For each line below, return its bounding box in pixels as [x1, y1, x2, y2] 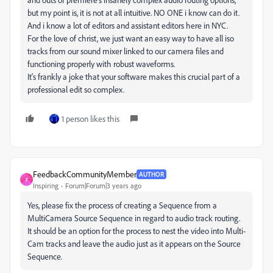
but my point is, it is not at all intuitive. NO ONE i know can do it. [27, 7, 239, 18]
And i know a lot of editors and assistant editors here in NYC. [27, 20, 228, 30]
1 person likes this [62, 113, 119, 124]
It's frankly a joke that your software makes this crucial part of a [27, 71, 240, 82]
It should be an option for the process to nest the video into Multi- [27, 225, 246, 236]
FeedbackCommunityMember [33, 169, 136, 179]
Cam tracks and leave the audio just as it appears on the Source [27, 238, 241, 249]
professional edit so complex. [27, 84, 124, 94]
